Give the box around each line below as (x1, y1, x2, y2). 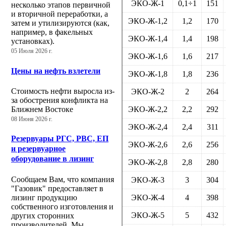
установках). (11, 37, 54, 46)
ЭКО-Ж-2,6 (128, 140, 167, 149)
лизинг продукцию (11, 193, 77, 202)
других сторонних (11, 211, 74, 220)
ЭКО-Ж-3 (131, 176, 164, 185)
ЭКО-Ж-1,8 (128, 70, 167, 79)
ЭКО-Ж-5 (131, 211, 164, 220)
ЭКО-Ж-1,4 (128, 34, 167, 43)
